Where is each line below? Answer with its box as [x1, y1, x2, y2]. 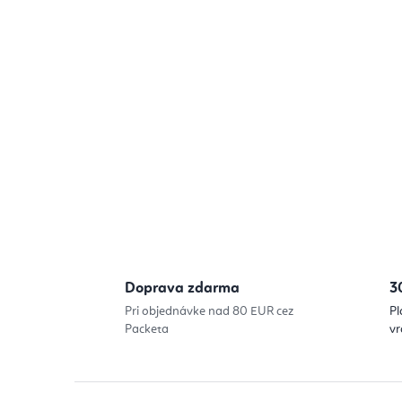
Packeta [125, 322, 169, 336]
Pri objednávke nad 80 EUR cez [125, 304, 293, 318]
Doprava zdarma [125, 280, 240, 296]
